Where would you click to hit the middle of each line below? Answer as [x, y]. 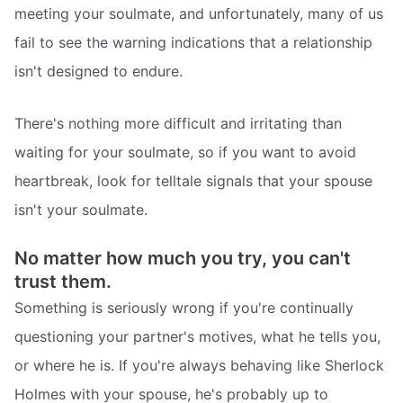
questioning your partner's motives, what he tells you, [197, 337]
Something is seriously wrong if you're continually [184, 308]
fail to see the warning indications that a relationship [193, 43]
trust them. [63, 282]
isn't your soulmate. [81, 209]
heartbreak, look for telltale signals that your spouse [193, 180]
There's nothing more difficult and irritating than [178, 123]
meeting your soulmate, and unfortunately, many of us [199, 14]
